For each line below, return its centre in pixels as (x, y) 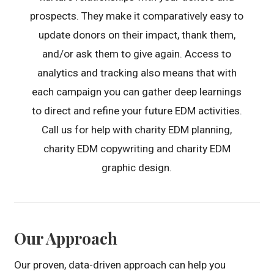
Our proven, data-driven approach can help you (120, 265)
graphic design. (137, 168)
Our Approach (66, 239)
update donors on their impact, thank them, (137, 35)
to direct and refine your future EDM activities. (137, 111)
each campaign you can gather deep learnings (137, 92)
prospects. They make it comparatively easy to (137, 16)
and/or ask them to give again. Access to (137, 54)
